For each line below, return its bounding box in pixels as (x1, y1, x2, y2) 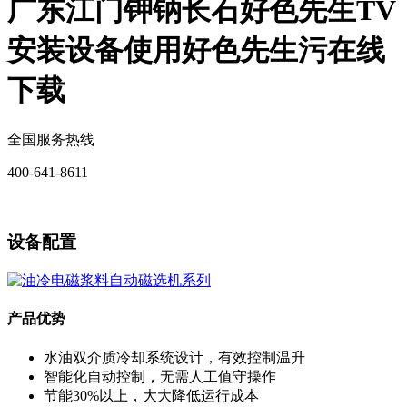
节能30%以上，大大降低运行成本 (44, 387, 259, 403)
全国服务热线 (7, 131, 94, 147)
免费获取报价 (7, 195, 94, 212)
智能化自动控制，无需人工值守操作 (44, 368, 276, 384)
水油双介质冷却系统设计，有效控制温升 (44, 349, 305, 365)
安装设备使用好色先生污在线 (7, 34, 385, 67)
